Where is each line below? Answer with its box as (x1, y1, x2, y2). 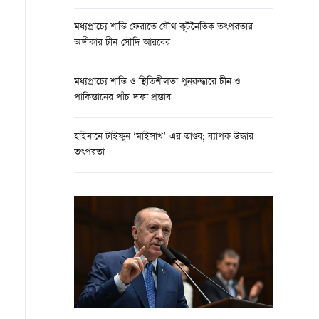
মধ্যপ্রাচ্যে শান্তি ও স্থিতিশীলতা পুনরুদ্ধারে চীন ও (74, 75, 241, 90)
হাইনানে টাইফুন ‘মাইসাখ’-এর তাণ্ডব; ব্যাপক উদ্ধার (74, 130, 253, 145)
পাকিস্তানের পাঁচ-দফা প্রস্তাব (74, 90, 171, 105)
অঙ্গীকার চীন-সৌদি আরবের (74, 36, 170, 51)
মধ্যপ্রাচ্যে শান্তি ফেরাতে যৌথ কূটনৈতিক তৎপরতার (74, 20, 253, 35)
